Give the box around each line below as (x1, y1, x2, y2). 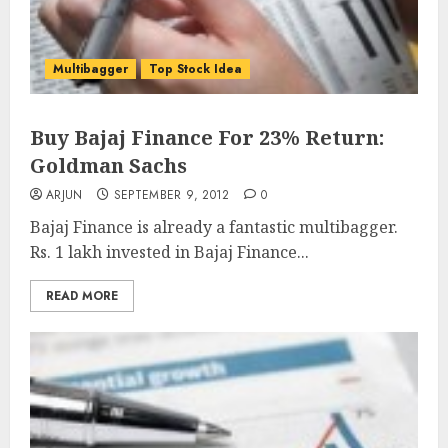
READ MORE (46, 287, 118, 305)
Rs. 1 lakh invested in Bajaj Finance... (30, 241, 309, 263)
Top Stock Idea (149, 60, 242, 78)
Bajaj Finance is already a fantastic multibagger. (30, 216, 398, 238)
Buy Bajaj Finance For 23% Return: (30, 124, 384, 151)
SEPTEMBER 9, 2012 (113, 186, 230, 204)
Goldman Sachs (30, 152, 187, 179)
